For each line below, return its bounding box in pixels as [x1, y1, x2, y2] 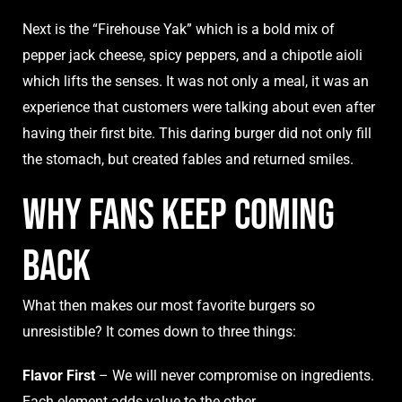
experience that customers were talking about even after [22, 99, 375, 117]
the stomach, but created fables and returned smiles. [22, 151, 354, 169]
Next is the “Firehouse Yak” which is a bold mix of [22, 21, 335, 39]
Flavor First [22, 367, 95, 385]
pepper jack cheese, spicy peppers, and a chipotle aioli [22, 47, 363, 65]
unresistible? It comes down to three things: [22, 323, 296, 341]
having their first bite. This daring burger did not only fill [22, 125, 371, 143]
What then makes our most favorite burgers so [22, 297, 315, 315]
